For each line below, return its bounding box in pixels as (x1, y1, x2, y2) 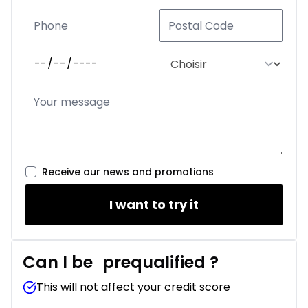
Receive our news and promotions (42, 165, 214, 179)
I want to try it (109, 196, 199, 214)
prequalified (102, 251, 210, 274)
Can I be (23, 251, 97, 274)
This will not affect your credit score (36, 279, 230, 296)
